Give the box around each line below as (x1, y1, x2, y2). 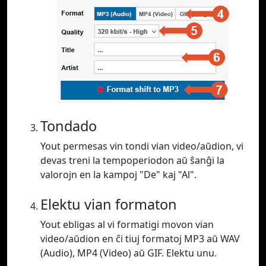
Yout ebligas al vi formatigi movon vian (40, 218, 214, 232)
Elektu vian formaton (40, 195, 177, 214)
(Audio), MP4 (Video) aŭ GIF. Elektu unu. (40, 246, 217, 260)
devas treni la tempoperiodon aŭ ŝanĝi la (40, 154, 224, 167)
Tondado (40, 116, 97, 136)
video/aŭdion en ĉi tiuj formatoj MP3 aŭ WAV (40, 232, 240, 246)
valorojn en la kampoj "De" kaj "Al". (40, 168, 197, 182)
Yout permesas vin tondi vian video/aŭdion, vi (40, 140, 243, 153)
